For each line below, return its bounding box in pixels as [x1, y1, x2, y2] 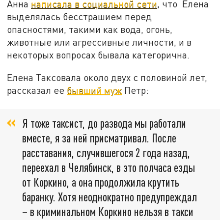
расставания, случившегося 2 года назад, [22, 145, 190, 160]
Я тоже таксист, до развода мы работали [22, 116, 186, 131]
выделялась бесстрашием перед [7, 10, 152, 22]
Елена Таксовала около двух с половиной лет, [7, 71, 208, 83]
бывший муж [67, 84, 122, 96]
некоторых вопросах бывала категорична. [7, 49, 190, 60]
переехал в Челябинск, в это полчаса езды [22, 160, 195, 175]
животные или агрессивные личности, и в [7, 36, 192, 48]
